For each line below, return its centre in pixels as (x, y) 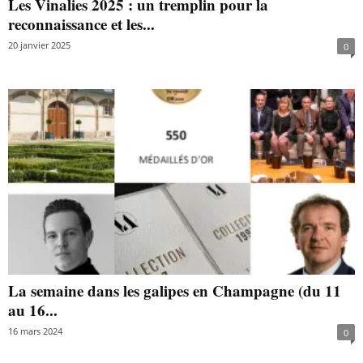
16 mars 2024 (35, 331)
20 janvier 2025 (39, 45)
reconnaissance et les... (81, 24)
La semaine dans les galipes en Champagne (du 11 (175, 290)
